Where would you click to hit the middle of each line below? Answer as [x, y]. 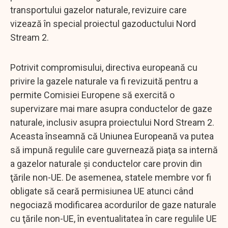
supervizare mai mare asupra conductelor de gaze [111, 108]
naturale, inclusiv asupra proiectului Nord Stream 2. [112, 122]
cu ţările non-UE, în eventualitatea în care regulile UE [113, 218]
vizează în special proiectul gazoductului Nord [103, 23]
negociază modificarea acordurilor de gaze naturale [113, 205]
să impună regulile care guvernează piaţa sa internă [114, 150]
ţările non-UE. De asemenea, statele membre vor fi [111, 177]
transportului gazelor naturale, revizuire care [98, 10]
